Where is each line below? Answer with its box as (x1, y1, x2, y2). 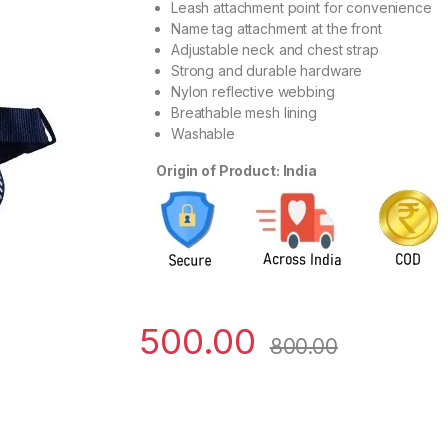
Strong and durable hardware (171, 62, 363, 80)
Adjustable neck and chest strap (171, 41, 379, 59)
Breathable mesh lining (171, 104, 317, 122)
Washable (171, 125, 235, 143)
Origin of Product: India (156, 162, 317, 180)
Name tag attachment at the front (171, 20, 382, 38)
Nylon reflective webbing (171, 83, 335, 101)
